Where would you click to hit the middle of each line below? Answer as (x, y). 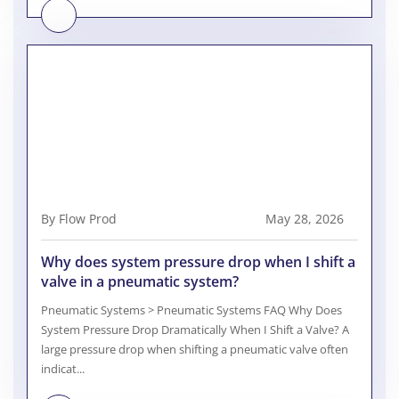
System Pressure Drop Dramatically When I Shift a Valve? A (195, 330)
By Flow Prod (79, 219)
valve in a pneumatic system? (140, 282)
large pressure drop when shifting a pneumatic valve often (195, 350)
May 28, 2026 (305, 219)
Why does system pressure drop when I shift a (198, 262)
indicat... (63, 369)
